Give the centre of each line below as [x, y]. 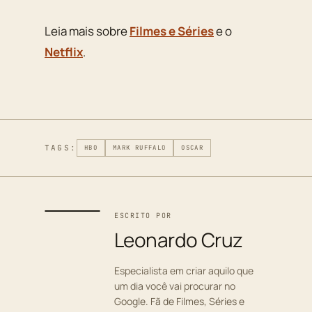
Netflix [64, 52]
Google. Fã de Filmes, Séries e [179, 302]
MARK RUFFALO [140, 148]
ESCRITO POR [143, 216]
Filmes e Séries [172, 31]
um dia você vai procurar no [175, 286]
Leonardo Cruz [179, 240]
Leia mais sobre [87, 31]
